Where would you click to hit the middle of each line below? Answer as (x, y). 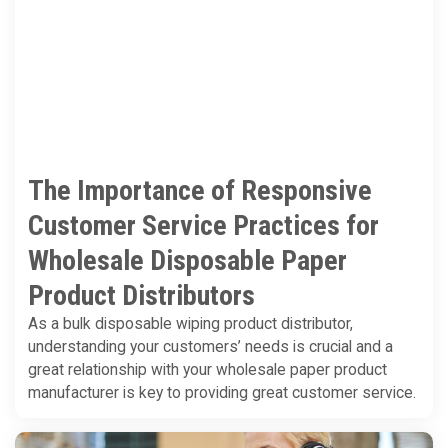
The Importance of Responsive (200, 191)
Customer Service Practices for (203, 226)
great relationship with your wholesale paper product (207, 370)
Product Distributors (141, 296)
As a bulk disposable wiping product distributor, (190, 324)
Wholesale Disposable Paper (187, 261)
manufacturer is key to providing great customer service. (222, 393)
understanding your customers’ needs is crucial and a (210, 347)
